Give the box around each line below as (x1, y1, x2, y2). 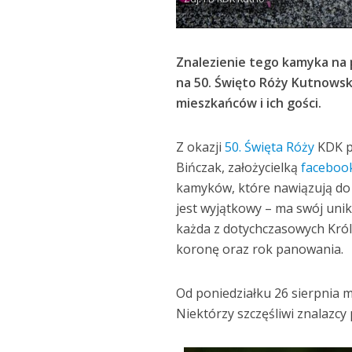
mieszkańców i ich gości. (176, 93, 325, 112)
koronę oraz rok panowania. (176, 240, 344, 258)
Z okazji (176, 137, 225, 156)
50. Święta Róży (225, 137, 315, 156)
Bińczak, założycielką (176, 158, 302, 176)
